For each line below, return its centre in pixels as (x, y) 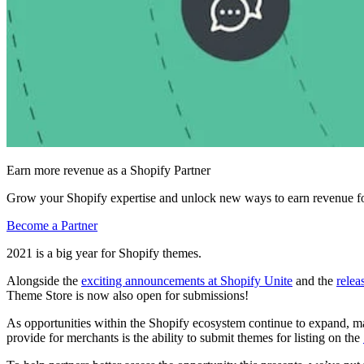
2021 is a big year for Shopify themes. (106, 253)
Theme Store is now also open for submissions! (129, 296)
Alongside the (44, 281)
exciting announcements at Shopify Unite (187, 281)
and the (314, 281)
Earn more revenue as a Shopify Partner (108, 171)
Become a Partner (52, 226)
